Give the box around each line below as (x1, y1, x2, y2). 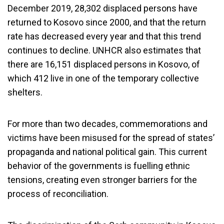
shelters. (7, 87, 42, 97)
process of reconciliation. (7, 188, 108, 199)
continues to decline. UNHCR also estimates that (7, 45, 201, 55)
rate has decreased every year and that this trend (7, 31, 201, 41)
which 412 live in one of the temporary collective (7, 73, 199, 83)
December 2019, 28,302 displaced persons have (7, 3, 197, 13)
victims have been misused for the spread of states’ (7, 132, 214, 143)
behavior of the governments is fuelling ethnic (7, 160, 190, 171)
